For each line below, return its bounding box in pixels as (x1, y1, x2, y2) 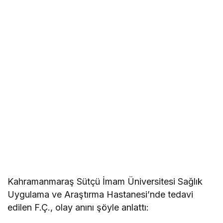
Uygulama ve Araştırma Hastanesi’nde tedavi (7, 189, 194, 200)
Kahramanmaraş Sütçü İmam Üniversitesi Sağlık (7, 176, 203, 187)
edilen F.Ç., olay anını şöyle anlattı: (7, 202, 149, 213)
